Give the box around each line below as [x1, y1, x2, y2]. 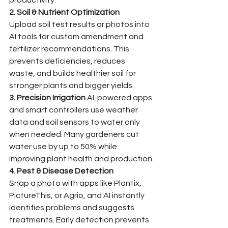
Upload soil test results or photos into [9, 20, 151, 28]
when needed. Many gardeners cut [9, 130, 140, 138]
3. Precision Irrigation [9, 93, 85, 102]
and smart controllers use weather [9, 105, 139, 114]
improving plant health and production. [9, 154, 154, 163]
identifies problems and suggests [9, 203, 136, 212]
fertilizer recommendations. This [9, 44, 131, 53]
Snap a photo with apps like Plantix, [9, 179, 143, 187]
